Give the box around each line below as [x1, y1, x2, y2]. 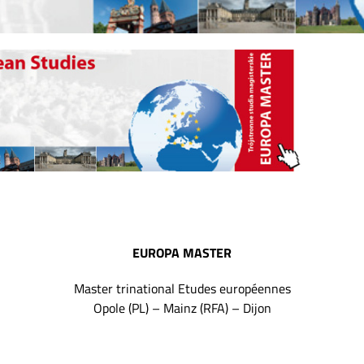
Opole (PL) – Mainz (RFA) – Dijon [93, 298, 271, 318]
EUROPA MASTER [132, 243, 232, 263]
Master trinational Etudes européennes [73, 279, 291, 299]
